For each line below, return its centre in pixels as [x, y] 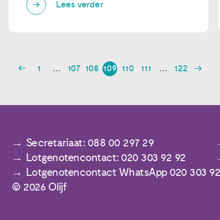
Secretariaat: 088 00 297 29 [90, 143]
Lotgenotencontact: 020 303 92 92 [106, 158]
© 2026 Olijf [40, 188]
